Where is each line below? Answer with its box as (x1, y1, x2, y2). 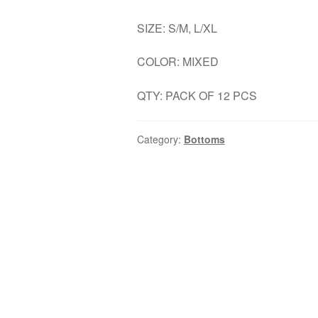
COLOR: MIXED (136, 53, 219, 70)
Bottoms (183, 131, 225, 146)
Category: (136, 131, 184, 146)
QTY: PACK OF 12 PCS (136, 87, 257, 104)
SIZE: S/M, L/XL (136, 19, 217, 36)
